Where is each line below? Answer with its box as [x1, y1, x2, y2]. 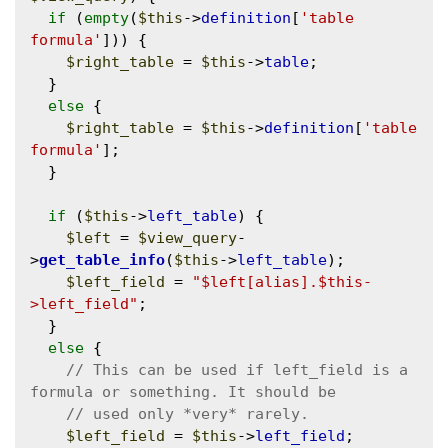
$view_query [138, 229, 237, 248]
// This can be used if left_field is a [66, 361, 408, 380]
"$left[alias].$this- [192, 273, 372, 292]
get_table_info [39, 251, 165, 270]
